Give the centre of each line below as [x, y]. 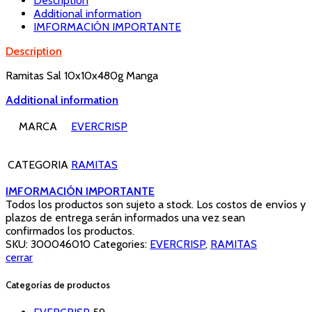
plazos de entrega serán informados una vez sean [125, 217]
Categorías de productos [58, 284]
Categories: [122, 244]
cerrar [19, 257]
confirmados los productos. [70, 231]
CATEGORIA [38, 164]
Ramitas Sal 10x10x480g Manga [82, 75]
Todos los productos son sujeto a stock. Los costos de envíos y [156, 204]
